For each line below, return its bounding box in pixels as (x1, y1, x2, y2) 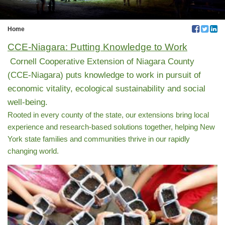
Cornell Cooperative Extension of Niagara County (8, 56, 194, 66)
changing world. (8, 146, 59, 155)
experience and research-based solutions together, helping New (8, 122, 215, 131)
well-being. (8, 97, 48, 107)
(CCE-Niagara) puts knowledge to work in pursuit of (8, 70, 201, 80)
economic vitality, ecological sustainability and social (8, 83, 205, 93)
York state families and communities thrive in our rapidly (8, 134, 190, 143)
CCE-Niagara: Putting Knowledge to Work (8, 41, 187, 52)
